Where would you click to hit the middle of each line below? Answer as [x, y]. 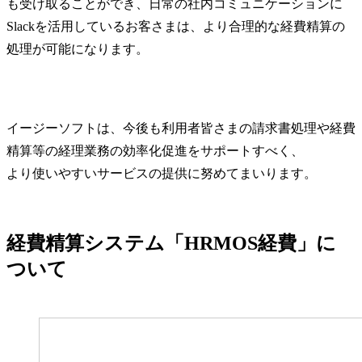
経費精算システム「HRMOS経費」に [171, 243]
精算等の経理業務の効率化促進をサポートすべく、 [155, 150]
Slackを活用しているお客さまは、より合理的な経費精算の [176, 26]
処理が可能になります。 [78, 48]
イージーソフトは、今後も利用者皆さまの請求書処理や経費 [181, 128]
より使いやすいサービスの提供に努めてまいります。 [162, 173]
